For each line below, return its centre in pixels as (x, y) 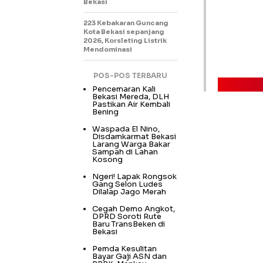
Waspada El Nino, (126, 129)
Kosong (107, 159)
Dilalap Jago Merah (129, 191)
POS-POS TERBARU (130, 75)
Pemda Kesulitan (124, 248)
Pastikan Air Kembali (131, 104)
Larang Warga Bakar (131, 144)
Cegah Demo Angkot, (134, 208)
